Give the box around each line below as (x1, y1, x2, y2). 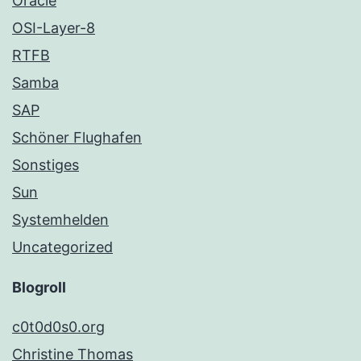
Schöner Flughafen (12, 129, 142, 147)
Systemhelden (12, 211, 109, 229)
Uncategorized (12, 239, 113, 256)
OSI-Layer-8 (12, 19, 95, 37)
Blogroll (12, 279, 66, 297)
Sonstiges (12, 156, 79, 174)
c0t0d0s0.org (12, 318, 105, 336)
